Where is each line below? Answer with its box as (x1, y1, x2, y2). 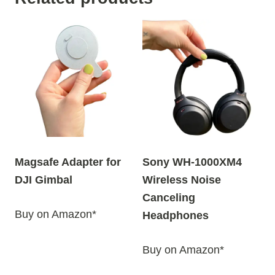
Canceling (142, 192, 195, 204)
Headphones (142, 209, 209, 222)
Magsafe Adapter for (15, 156, 121, 168)
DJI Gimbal (15, 174, 72, 186)
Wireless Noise (142, 174, 221, 186)
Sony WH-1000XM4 (142, 156, 242, 168)
